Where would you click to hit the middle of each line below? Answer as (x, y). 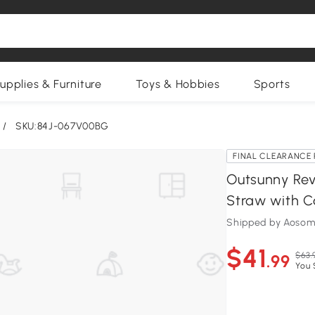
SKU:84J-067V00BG (62, 126)
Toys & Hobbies (178, 84)
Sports (272, 84)
